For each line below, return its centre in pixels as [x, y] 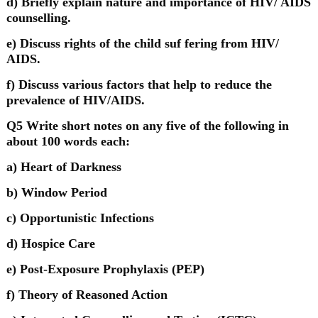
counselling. [38, 18]
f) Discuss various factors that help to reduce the [139, 84]
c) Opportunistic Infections [80, 218]
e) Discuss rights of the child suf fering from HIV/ [142, 43]
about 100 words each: [68, 141]
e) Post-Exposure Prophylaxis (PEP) [105, 269]
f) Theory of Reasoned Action [87, 295]
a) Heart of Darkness [64, 167]
